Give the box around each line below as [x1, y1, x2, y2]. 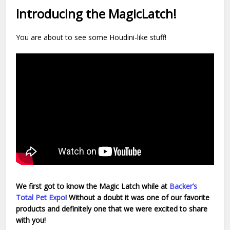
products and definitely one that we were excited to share [16, 203, 208, 214]
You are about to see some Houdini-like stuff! [16, 32, 167, 42]
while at [140, 181, 168, 191]
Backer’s [169, 181, 198, 191]
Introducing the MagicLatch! [16, 5, 177, 22]
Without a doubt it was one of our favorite [69, 192, 210, 202]
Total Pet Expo [16, 192, 66, 202]
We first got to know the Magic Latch [16, 181, 140, 191]
